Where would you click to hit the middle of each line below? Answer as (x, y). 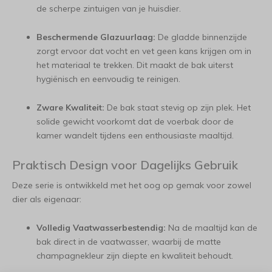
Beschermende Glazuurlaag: (96, 37)
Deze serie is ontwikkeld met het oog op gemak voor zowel (132, 185)
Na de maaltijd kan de (212, 228)
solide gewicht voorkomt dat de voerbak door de (135, 121)
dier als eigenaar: (47, 199)
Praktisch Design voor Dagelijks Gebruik (125, 165)
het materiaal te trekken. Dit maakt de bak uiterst (135, 65)
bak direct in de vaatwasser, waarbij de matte (129, 242)
